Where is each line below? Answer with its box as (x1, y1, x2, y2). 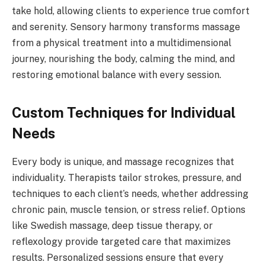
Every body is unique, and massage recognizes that (12, 156, 234, 168)
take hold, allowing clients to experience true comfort (12, 5, 250, 17)
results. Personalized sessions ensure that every (12, 252, 224, 264)
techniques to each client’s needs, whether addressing (12, 188, 248, 200)
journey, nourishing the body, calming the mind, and (12, 53, 235, 65)
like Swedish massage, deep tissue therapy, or (12, 220, 213, 232)
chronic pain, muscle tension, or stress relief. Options (12, 204, 245, 216)
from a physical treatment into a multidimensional (12, 37, 231, 49)
